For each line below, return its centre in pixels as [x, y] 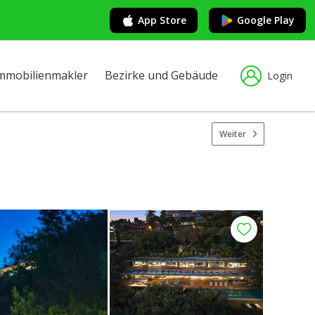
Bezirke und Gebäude [161, 75]
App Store [162, 20]
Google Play [266, 20]
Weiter [233, 134]
